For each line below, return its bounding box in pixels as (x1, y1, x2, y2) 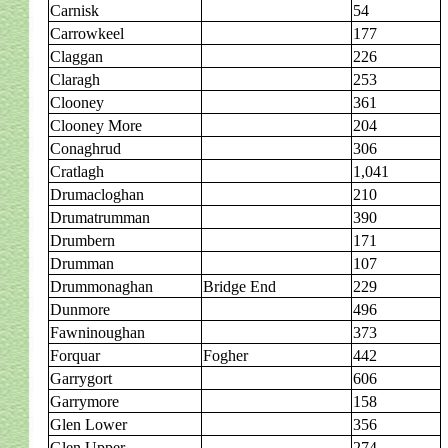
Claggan (50, 48, 103, 65)
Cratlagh (50, 163, 104, 180)
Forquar (50, 347, 100, 364)
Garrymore (50, 393, 119, 410)
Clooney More (50, 117, 142, 134)
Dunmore (50, 301, 110, 318)
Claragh (50, 71, 100, 88)
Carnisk (50, 2, 99, 19)
